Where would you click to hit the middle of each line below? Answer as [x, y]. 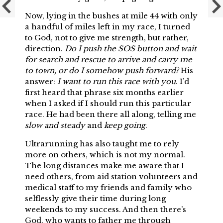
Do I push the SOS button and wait [131, 48]
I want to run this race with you [116, 81]
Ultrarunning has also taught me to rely [102, 143]
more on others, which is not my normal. [105, 154]
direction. [45, 48]
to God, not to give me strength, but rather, [107, 37]
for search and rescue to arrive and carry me [109, 59]
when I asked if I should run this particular [108, 103]
